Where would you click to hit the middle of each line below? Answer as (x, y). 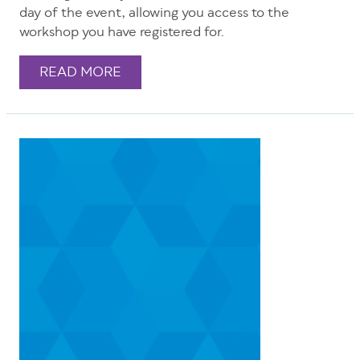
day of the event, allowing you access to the (154, 14)
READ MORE (80, 74)
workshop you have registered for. (124, 33)
